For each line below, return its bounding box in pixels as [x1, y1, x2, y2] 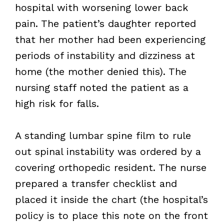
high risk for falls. [14, 97, 99, 109]
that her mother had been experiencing [14, 33, 205, 45]
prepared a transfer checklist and [14, 177, 177, 189]
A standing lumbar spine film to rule [14, 129, 191, 141]
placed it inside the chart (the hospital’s [14, 193, 208, 205]
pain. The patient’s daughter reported [14, 17, 196, 29]
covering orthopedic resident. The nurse [14, 161, 206, 173]
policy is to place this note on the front [14, 209, 208, 221]
